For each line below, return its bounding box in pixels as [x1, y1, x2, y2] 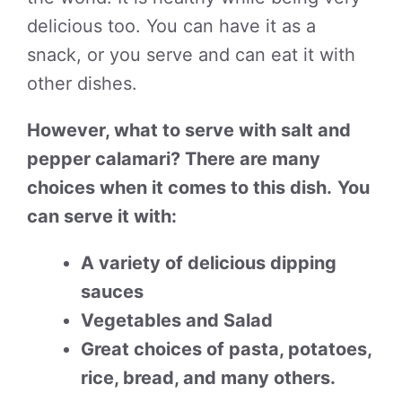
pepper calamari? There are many [27, 148, 320, 170]
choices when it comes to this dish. [27, 177, 332, 198]
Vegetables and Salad [81, 310, 273, 331]
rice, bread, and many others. [81, 367, 336, 389]
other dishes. [27, 73, 137, 94]
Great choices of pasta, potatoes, [81, 338, 371, 360]
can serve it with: [27, 205, 177, 227]
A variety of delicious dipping [81, 252, 336, 274]
